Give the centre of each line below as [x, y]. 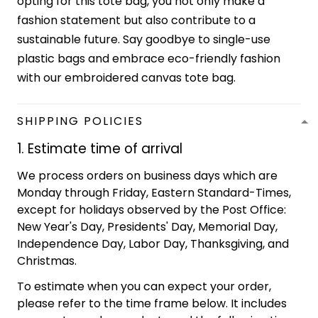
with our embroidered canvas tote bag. [126, 78]
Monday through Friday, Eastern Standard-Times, [154, 193]
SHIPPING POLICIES [80, 121]
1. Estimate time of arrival [100, 149]
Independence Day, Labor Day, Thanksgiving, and [153, 244]
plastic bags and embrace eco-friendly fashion [149, 59]
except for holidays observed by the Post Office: [152, 210]
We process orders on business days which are [147, 176]
